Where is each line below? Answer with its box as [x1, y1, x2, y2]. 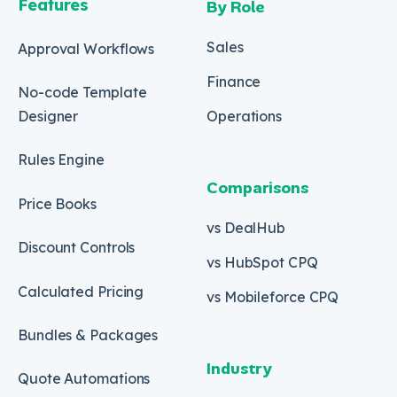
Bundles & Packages [18, 325, 159, 344]
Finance [206, 73, 261, 91]
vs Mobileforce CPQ [206, 288, 339, 307]
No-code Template [18, 83, 147, 102]
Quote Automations [18, 370, 151, 388]
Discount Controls [18, 238, 136, 257]
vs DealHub [206, 219, 285, 237]
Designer [18, 107, 79, 126]
